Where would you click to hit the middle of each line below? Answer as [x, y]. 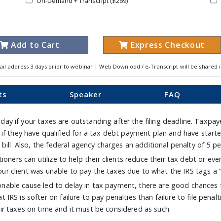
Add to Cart [34, 45]
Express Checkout [167, 45]
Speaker [85, 94]
